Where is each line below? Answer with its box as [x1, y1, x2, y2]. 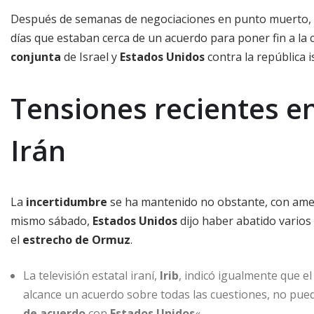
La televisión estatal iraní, [23, 267, 160, 283]
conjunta [11, 48, 61, 64]
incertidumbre [26, 193, 107, 210]
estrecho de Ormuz [22, 231, 130, 247]
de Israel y [61, 48, 120, 64]
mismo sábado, [11, 212, 93, 228]
